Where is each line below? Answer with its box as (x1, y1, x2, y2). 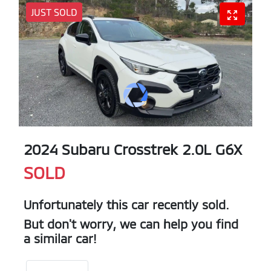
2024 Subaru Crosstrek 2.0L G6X (24, 140, 242, 158)
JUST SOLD (31, 5, 77, 18)
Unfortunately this (24, 197, 131, 212)
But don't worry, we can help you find (24, 216, 238, 231)
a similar (24, 230, 76, 246)
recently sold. (149, 197, 229, 212)
